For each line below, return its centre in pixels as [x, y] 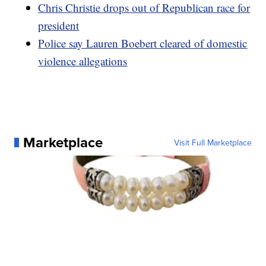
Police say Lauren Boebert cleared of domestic [143, 43]
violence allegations [83, 61]
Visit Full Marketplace [213, 142]
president [59, 25]
